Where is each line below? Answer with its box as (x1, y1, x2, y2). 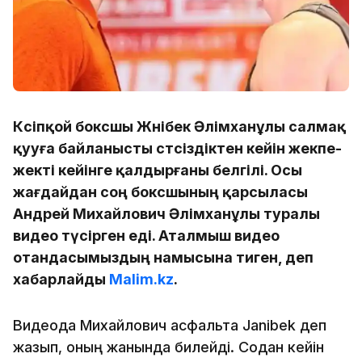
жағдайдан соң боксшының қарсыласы (13, 183, 308, 200)
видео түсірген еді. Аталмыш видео (13, 226, 280, 244)
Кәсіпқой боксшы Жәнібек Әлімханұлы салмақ (13, 117, 346, 135)
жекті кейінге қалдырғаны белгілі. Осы (13, 161, 302, 179)
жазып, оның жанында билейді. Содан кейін (13, 338, 324, 356)
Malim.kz (109, 270, 174, 288)
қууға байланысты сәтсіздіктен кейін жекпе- (13, 139, 342, 157)
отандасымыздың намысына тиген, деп (13, 248, 314, 266)
